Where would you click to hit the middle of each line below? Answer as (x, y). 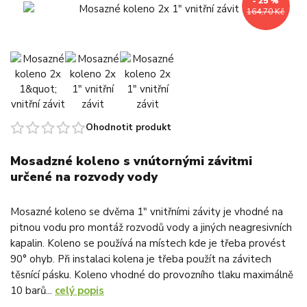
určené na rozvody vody (84, 177)
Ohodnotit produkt (128, 127)
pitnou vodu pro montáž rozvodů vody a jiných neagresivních (151, 228)
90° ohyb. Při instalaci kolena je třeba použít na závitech (141, 259)
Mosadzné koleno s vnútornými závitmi (131, 161)
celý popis (79, 291)
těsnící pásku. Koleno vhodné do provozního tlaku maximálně (152, 275)
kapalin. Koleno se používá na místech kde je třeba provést (148, 244)
